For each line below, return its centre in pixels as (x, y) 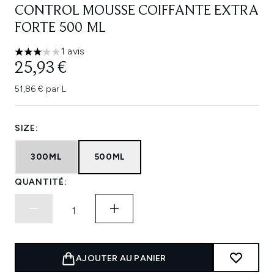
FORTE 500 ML (60, 28)
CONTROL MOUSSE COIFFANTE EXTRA (137, 11)
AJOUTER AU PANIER (121, 258)
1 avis (73, 51)
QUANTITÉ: (41, 182)
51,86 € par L (40, 89)
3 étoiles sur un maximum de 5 (81, 57)
